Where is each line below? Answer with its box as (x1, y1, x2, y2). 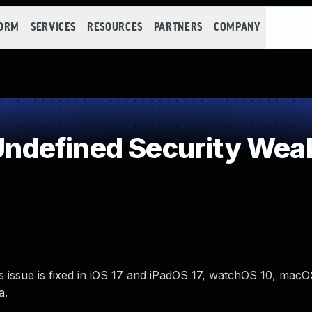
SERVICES (30, 22, 77, 33)
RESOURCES (87, 22, 143, 33)
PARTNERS (153, 22, 203, 33)
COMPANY (213, 22, 261, 33)
